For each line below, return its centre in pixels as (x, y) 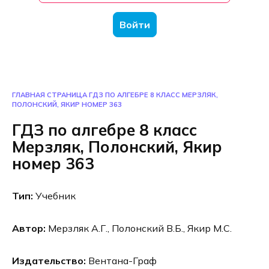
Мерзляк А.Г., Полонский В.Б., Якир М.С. (139, 228)
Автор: (29, 228)
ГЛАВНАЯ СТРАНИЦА (50, 95)
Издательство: (49, 261)
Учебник (54, 195)
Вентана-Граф (121, 261)
